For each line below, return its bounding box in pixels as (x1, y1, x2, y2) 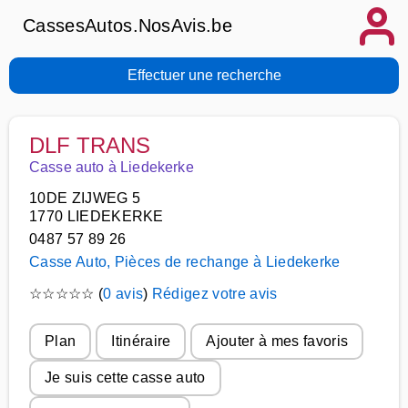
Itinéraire (111, 333, 171, 349)
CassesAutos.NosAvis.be (23, 15, 233, 36)
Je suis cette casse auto (45, 370, 206, 385)
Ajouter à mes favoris (206, 333, 349, 349)
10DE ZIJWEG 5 (29, 190, 141, 206)
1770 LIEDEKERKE (29, 209, 164, 224)
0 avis (103, 286, 144, 301)
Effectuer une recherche (127, 67, 281, 83)
